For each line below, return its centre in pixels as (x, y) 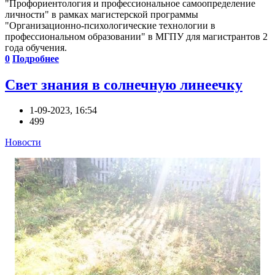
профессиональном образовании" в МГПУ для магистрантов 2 (136, 36)
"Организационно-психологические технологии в (110, 25)
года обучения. (36, 47)
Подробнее (36, 58)
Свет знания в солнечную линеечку (124, 84)
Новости (23, 142)
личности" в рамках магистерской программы (102, 14)
